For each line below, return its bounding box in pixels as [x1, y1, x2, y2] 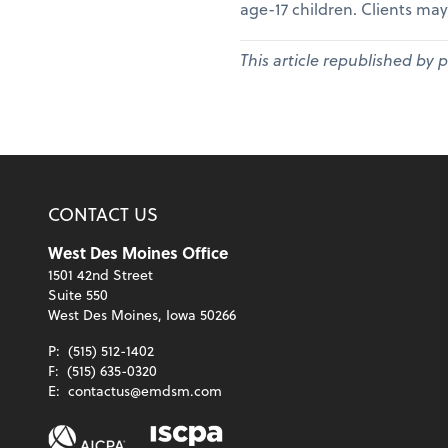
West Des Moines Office [48, 241, 228, 265]
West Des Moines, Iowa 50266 [48, 304, 236, 326]
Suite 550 [48, 284, 108, 306]
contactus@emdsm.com [68, 380, 222, 402]
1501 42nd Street [48, 264, 153, 286]
